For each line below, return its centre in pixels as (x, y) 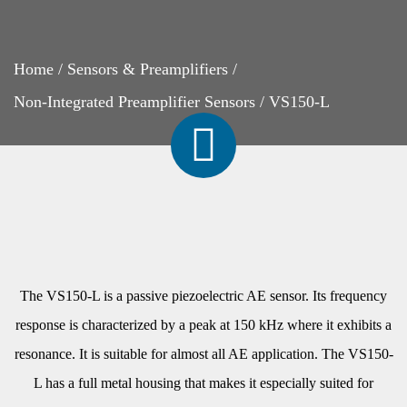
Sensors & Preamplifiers (148, 69)
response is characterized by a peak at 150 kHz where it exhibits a (203, 325)
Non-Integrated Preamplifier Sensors (134, 102)
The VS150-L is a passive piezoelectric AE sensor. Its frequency (203, 296)
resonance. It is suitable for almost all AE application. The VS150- (203, 354)
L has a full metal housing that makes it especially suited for (203, 383)
